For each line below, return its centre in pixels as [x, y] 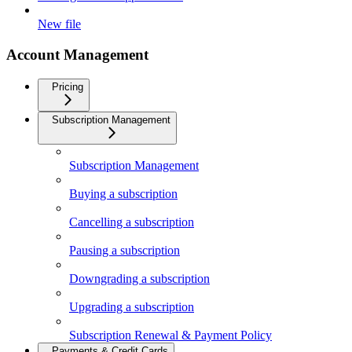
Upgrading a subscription [132, 306]
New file [59, 24]
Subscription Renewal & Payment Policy [170, 335]
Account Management [77, 54]
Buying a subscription [123, 193]
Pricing [68, 86]
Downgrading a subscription [139, 278]
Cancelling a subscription [132, 222]
